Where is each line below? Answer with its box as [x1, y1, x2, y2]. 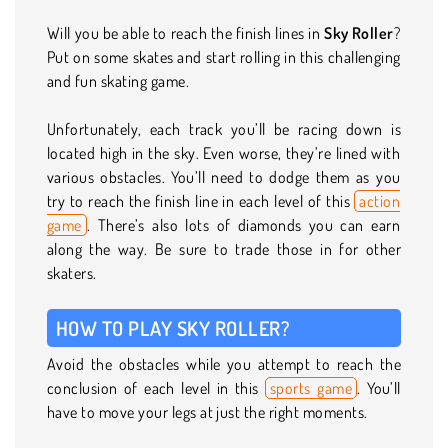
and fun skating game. [47, 70, 190, 91]
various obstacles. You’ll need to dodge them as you [47, 166, 401, 187]
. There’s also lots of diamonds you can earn [86, 214, 401, 235]
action [359, 190, 401, 211]
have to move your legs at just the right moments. [47, 401, 368, 422]
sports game [269, 377, 353, 398]
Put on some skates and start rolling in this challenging [47, 46, 401, 67]
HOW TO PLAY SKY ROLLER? [56, 314, 290, 341]
